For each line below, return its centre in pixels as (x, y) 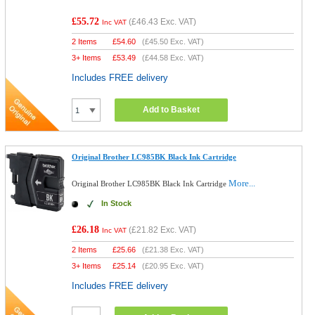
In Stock (117, 203)
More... (242, 183)
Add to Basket (172, 110)
